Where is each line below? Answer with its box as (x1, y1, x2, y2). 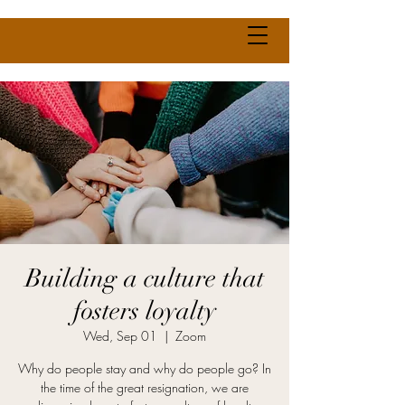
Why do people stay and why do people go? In (18, 360, 271, 377)
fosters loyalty (73, 296, 216, 326)
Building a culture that (25, 263, 264, 294)
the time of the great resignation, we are (41, 379, 249, 396)
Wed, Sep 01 (83, 327, 157, 344)
